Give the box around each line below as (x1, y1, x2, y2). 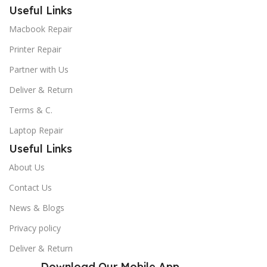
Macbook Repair (9, 23, 72, 35)
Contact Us (9, 182, 52, 194)
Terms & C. (9, 104, 52, 116)
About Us (9, 162, 45, 173)
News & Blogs (9, 202, 64, 214)
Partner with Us (9, 64, 69, 76)
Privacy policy (9, 222, 61, 234)
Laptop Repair (9, 125, 63, 136)
